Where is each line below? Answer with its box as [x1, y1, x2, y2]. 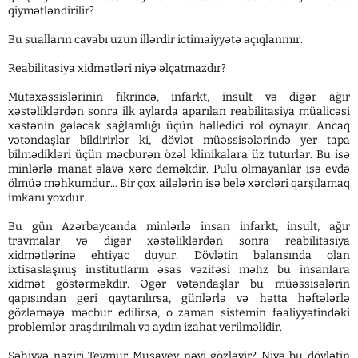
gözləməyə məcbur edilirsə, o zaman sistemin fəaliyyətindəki [8, 306, 350, 320]
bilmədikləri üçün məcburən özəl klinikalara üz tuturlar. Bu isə [8, 148, 350, 162]
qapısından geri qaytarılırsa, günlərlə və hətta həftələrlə [8, 292, 350, 306]
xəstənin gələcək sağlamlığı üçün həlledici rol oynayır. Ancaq [8, 119, 350, 133]
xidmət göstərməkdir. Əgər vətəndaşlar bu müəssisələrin [8, 277, 350, 292]
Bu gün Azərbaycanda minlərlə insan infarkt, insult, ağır [8, 220, 350, 234]
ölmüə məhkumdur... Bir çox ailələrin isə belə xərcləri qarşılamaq [8, 177, 350, 191]
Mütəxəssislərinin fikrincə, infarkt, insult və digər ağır [8, 90, 350, 105]
